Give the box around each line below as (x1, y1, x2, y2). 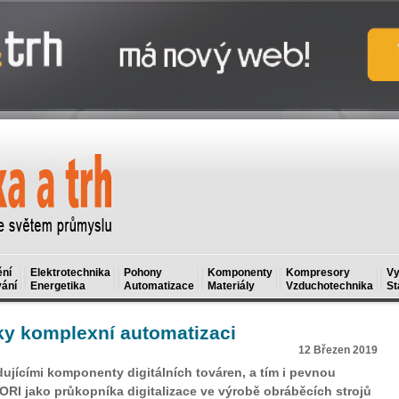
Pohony (124, 266, 162, 279)
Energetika (30, 280, 85, 292)
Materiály (208, 280, 255, 292)
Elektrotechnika (30, 266, 110, 279)
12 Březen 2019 (298, 344, 378, 356)
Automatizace (124, 280, 194, 292)
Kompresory (286, 266, 350, 279)
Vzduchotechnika (286, 280, 373, 292)
